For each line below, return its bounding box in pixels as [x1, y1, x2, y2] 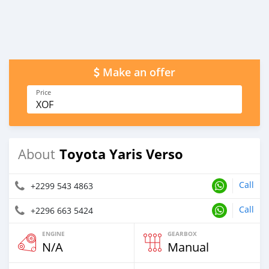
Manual [168, 238, 209, 255]
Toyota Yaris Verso [59, 144, 183, 163]
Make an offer [103, 65, 175, 79]
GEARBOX [168, 229, 197, 238]
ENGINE [42, 229, 65, 238]
